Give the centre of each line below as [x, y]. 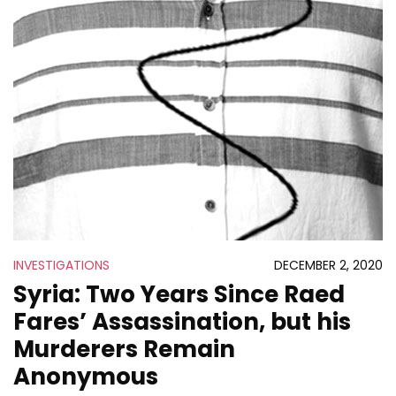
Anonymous [86, 377]
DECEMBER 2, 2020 [328, 265]
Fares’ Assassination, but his [182, 322]
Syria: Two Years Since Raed [179, 294]
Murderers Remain [124, 349]
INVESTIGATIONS [61, 265]
